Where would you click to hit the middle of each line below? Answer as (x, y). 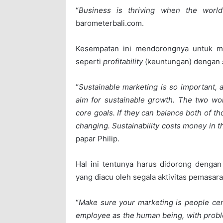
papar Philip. (98, 139)
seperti (89, 62)
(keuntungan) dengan (182, 62)
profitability (123, 62)
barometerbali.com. (110, 23)
